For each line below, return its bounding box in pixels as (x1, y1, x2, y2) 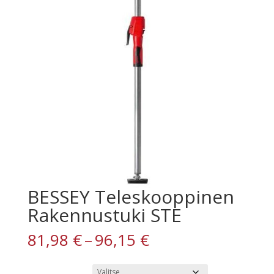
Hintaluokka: (148, 228, 242, 251)
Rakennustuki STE (27, 202, 182, 228)
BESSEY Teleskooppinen (27, 184, 234, 210)
